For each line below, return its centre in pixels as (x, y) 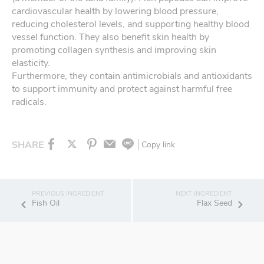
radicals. (29, 102)
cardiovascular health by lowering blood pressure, (115, 11)
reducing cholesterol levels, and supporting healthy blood (131, 24)
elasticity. (31, 63)
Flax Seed (214, 203)
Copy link (159, 145)
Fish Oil (46, 203)
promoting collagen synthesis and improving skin (114, 50)
